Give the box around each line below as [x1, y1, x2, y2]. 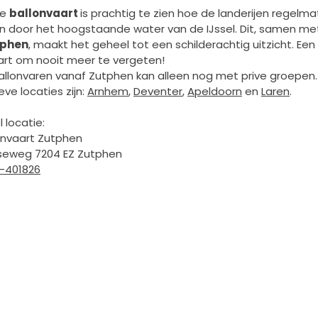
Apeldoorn [187, 84, 242, 99]
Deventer [133, 84, 182, 99]
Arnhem [87, 84, 128, 99]
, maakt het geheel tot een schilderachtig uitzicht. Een [28, 37, 315, 52]
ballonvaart [9, 6, 80, 21]
